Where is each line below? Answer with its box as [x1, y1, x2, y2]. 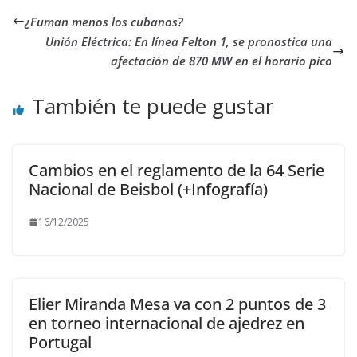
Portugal [29, 331, 92, 353]
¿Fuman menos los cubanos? [25, 13, 183, 29]
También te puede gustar [32, 92, 273, 120]
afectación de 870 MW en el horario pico [111, 53, 332, 69]
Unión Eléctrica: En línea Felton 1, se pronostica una [45, 33, 332, 49]
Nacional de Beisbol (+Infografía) [29, 178, 268, 200]
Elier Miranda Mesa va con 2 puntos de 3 [29, 293, 326, 315]
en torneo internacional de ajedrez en [29, 312, 304, 334]
